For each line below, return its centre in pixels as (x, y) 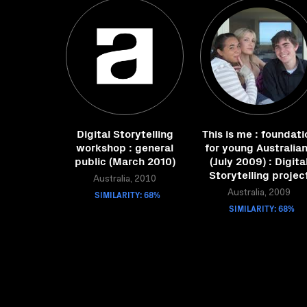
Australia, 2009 (259, 193)
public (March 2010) (125, 160)
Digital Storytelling (125, 133)
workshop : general (125, 147)
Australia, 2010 (125, 180)
